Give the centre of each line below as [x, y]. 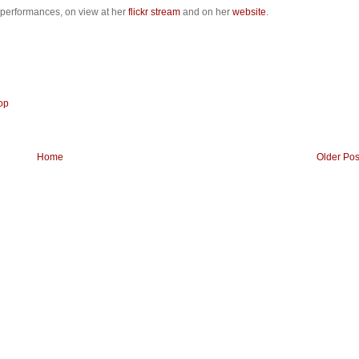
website [249, 12]
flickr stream [154, 12]
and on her [206, 12]
